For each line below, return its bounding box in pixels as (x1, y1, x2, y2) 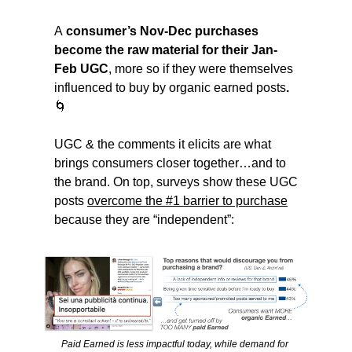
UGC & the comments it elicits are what (54, 137, 271, 152)
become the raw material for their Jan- (54, 43, 277, 57)
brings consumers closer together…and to (54, 156, 286, 170)
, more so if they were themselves (108, 62, 293, 76)
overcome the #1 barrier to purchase (87, 194, 288, 208)
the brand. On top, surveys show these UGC (54, 175, 298, 189)
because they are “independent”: (54, 213, 234, 227)
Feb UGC (54, 62, 108, 76)
